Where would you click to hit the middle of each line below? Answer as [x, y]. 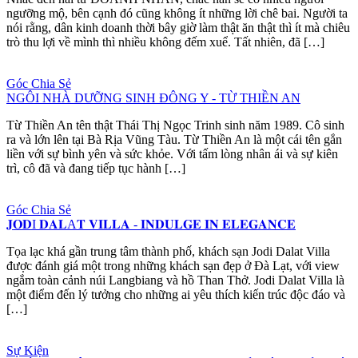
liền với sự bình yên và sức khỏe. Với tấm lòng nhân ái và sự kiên [172, 153]
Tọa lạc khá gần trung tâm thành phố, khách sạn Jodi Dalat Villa [168, 251]
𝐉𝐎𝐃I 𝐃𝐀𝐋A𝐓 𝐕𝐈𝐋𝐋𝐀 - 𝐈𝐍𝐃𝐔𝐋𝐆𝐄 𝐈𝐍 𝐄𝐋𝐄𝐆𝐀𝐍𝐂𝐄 [151, 224]
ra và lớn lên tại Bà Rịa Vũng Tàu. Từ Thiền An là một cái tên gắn [174, 139]
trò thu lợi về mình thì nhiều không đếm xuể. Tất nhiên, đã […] [165, 42]
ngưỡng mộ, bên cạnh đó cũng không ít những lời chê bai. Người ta [177, 13]
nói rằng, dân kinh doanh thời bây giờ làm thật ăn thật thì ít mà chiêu [178, 27]
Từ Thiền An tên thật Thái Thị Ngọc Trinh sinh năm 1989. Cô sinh [175, 125]
